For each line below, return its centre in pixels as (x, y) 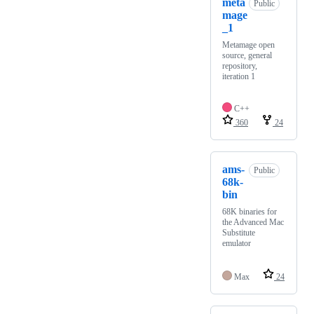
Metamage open (248, 45)
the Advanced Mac (253, 223)
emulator (237, 244)
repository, (240, 66)
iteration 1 (239, 77)
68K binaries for (250, 212)
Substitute (239, 233)
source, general (247, 56)
